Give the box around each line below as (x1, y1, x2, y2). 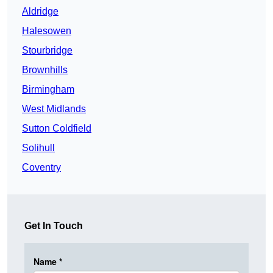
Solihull (22, 143, 55, 154)
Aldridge (22, 6, 58, 17)
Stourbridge (22, 45, 73, 56)
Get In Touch (24, 221, 83, 232)
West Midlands (22, 104, 86, 115)
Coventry (22, 162, 61, 173)
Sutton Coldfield (22, 123, 91, 134)
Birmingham (22, 84, 74, 95)
